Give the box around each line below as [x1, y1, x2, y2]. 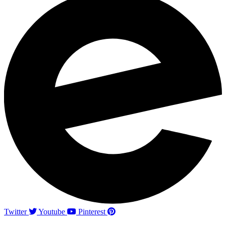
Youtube [38, 207, 65, 216]
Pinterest [78, 207, 105, 216]
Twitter [4, 207, 27, 216]
